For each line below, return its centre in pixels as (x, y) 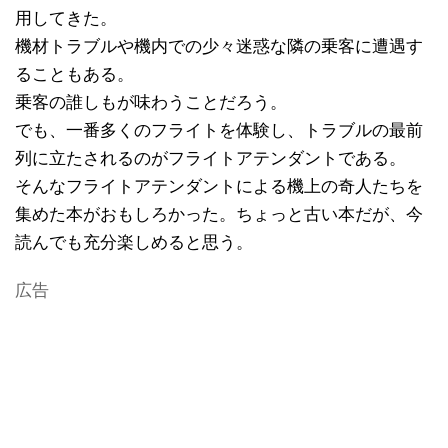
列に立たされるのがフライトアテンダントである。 (210, 158)
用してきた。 (66, 18)
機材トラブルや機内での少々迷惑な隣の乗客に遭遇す (219, 46)
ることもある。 (74, 74)
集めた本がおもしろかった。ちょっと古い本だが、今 (219, 214)
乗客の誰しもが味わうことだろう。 (151, 102)
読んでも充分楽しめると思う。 (134, 242)
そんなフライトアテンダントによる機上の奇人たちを (219, 186)
